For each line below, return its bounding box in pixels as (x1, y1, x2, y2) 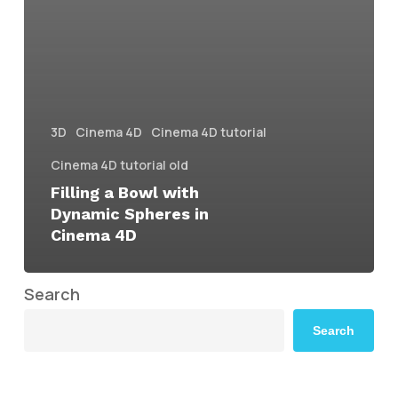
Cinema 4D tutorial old (50, 156, 188, 174)
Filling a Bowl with (50, 183, 199, 203)
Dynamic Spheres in (50, 204, 209, 224)
